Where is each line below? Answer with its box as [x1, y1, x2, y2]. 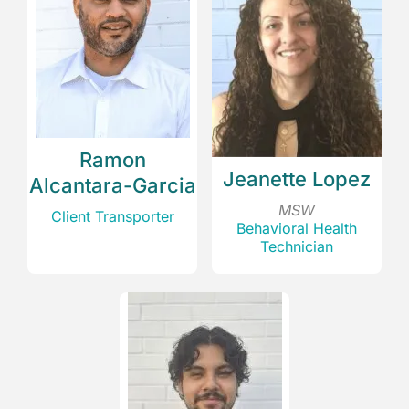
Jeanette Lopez [222, 167, 371, 192]
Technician [259, 237, 333, 257]
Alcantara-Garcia [28, 173, 196, 198]
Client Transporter [50, 207, 174, 226]
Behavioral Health [236, 219, 357, 238]
